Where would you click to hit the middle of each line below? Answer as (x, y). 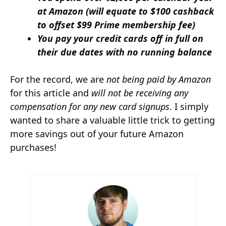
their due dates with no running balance (125, 52)
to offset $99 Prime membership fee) (116, 25)
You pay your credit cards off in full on (120, 38)
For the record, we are (58, 79)
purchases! (33, 147)
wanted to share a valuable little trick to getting (112, 120)
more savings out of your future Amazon (97, 134)
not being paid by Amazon (159, 79)
